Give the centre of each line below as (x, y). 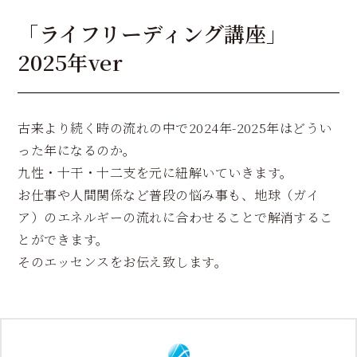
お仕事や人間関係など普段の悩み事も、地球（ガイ (169, 195)
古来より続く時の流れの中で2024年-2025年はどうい (175, 128)
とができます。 (63, 240)
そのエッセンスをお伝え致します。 (123, 262)
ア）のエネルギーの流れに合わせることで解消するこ (175, 218)
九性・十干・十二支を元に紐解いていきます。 (155, 173)
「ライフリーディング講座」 (153, 33)
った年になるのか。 (77, 151)
